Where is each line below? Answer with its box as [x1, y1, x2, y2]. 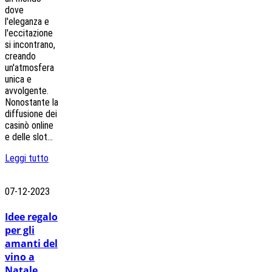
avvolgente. [5, 84, 49, 97]
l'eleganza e [5, 15, 49, 27]
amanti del [5, 237, 58, 251]
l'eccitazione [5, 27, 53, 39]
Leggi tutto [5, 152, 49, 164]
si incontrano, [5, 38, 55, 50]
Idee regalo [5, 210, 58, 224]
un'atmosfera [5, 61, 54, 73]
